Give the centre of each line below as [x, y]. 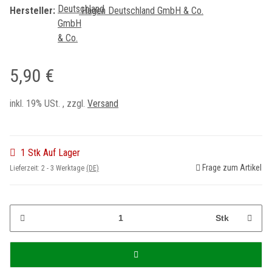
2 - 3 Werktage [64, 168]
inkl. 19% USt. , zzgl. [49, 103]
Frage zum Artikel [232, 167]
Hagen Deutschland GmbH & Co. [142, 11]
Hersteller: [32, 11]
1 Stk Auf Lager [50, 152]
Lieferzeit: [25, 168]
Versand [103, 103]
